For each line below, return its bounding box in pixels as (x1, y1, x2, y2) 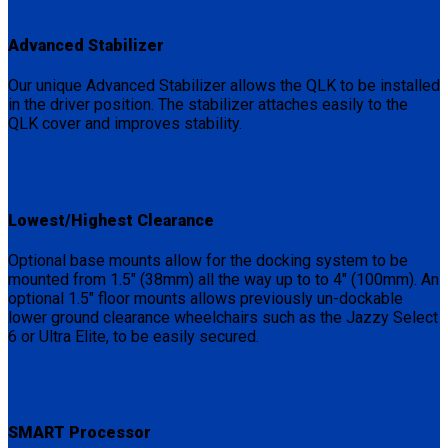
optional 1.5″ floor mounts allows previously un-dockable (8, 288, 403, 308)
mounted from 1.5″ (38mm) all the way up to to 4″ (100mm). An (8, 269, 439, 289)
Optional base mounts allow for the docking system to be (8, 250, 408, 270)
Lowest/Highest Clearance (8, 210, 214, 230)
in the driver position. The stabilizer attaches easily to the (8, 95, 408, 115)
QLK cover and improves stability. (8, 114, 242, 134)
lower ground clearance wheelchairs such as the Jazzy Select (8, 307, 438, 327)
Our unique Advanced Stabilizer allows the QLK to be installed (8, 76, 440, 96)
